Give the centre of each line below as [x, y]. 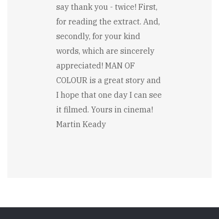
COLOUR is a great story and [109, 80]
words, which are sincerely [105, 51]
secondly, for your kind [98, 36]
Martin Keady [81, 124]
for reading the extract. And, [108, 22]
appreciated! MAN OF [96, 66]
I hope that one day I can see [109, 95]
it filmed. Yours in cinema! [105, 109]
